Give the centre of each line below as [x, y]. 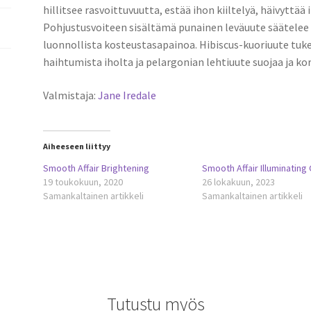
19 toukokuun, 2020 [83, 182]
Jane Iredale [127, 95]
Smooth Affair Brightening [96, 168]
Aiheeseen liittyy [77, 146]
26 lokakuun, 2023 [239, 182]
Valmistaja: [71, 95]
